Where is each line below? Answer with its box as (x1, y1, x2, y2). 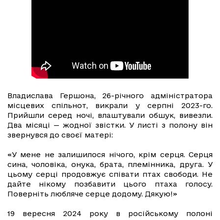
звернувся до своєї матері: (7, 131, 113, 139)
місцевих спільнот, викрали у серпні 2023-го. (7, 101, 213, 110)
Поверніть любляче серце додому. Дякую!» (7, 190, 177, 198)
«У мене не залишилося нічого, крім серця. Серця (7, 150, 213, 159)
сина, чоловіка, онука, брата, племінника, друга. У (7, 160, 213, 169)
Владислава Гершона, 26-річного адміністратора (7, 91, 213, 100)
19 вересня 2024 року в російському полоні (7, 209, 213, 218)
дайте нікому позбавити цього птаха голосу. (7, 180, 213, 189)
